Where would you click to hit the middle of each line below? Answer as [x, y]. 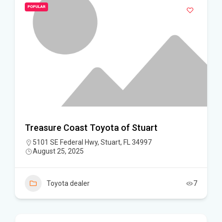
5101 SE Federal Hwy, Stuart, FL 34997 [92, 142]
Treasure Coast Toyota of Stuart [91, 128]
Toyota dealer [68, 183]
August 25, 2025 [58, 151]
